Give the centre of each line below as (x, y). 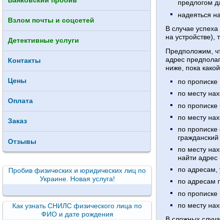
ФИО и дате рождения (77, 214)
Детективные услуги (43, 41)
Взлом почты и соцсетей (51, 20)
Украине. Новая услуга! (77, 179)
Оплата (20, 101)
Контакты (24, 61)
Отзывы (22, 141)
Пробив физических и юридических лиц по (77, 171)
